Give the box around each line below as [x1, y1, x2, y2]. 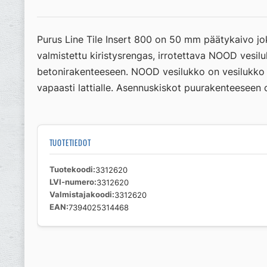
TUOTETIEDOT [49, 136, 91, 148]
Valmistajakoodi [49, 190, 112, 199]
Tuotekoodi [49, 164, 93, 174]
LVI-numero [49, 177, 94, 187]
